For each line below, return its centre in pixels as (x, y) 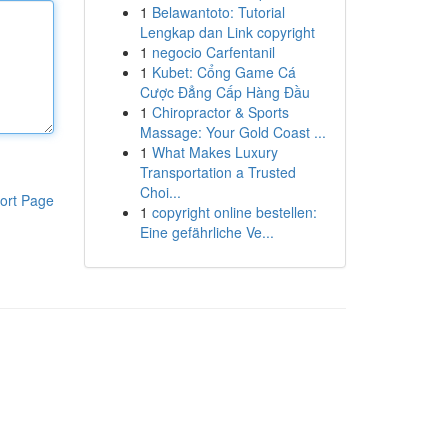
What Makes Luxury (214, 152)
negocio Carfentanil (213, 52)
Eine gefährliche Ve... (206, 232)
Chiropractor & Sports (220, 112)
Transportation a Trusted (217, 172)
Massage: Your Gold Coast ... (232, 132)
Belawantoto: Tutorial (218, 12)
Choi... (160, 192)
